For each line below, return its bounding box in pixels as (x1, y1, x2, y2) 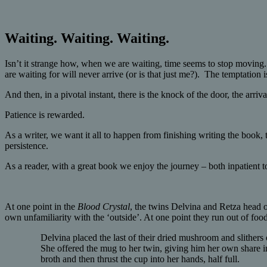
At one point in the (5, 201, 77, 212)
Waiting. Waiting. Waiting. (5, 30, 169, 46)
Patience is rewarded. (5, 110, 85, 120)
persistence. (5, 141, 48, 151)
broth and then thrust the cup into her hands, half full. (41, 254, 240, 265)
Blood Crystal (77, 201, 130, 212)
